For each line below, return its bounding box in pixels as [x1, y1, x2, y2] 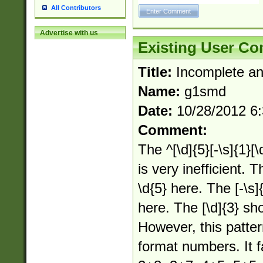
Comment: [137, 123, 207, 138]
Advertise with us [39, 29, 98, 38]
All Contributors [50, 4, 101, 12]
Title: [137, 65, 176, 80]
